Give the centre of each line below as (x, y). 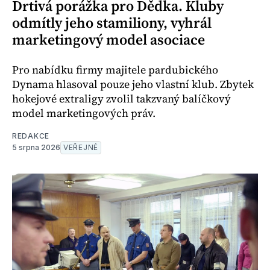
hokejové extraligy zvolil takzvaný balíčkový (121, 98)
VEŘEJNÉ (81, 147)
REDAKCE (31, 136)
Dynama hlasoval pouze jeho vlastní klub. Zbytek (133, 84)
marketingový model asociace (108, 39)
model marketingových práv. (84, 113)
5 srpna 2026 (36, 147)
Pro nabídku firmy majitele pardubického (115, 69)
